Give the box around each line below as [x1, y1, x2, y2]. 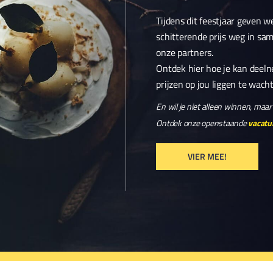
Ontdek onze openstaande [156, 116, 249, 129]
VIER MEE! [188, 149, 227, 163]
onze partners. [156, 44, 213, 60]
